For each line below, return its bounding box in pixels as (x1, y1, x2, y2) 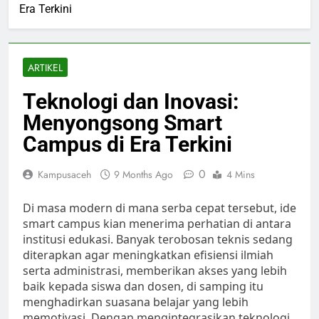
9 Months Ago (114, 167, 173, 182)
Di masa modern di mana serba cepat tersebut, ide (23, 200, 296, 216)
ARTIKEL (28, 61, 63, 75)
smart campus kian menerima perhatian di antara (23, 216, 291, 232)
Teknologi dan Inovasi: (23, 89, 239, 115)
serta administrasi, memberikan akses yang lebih (23, 263, 287, 279)
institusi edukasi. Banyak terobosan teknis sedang (23, 231, 293, 248)
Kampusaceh (38, 167, 91, 182)
